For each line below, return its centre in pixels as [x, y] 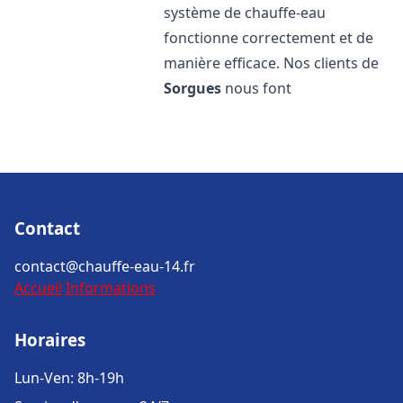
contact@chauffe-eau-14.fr [105, 266]
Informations [111, 288]
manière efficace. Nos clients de [272, 63]
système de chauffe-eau [245, 13]
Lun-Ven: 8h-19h [69, 378]
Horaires [50, 340]
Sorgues [193, 88]
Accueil [38, 288]
